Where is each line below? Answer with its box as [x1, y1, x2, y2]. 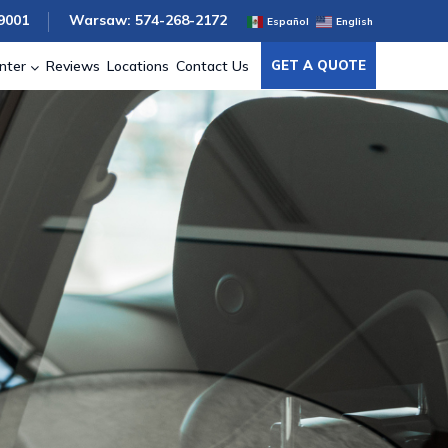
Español [267, 14, 309, 28]
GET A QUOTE [271, 57, 366, 74]
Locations [107, 56, 169, 75]
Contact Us [176, 56, 249, 75]
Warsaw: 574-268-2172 [69, 11, 227, 29]
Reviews [46, 56, 100, 75]
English [336, 14, 373, 28]
